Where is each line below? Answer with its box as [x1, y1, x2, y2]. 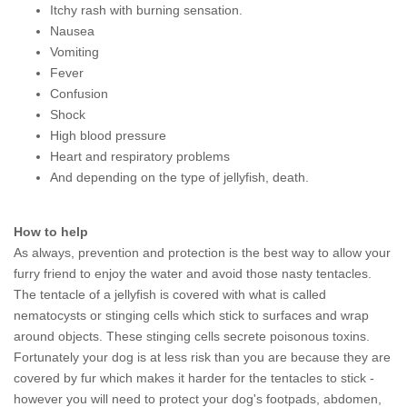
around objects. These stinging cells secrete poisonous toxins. [14, 329, 370, 343]
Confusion [50, 86, 108, 101]
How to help [14, 224, 88, 239]
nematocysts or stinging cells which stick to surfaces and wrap [14, 308, 369, 323]
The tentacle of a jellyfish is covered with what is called [14, 287, 326, 302]
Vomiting [50, 45, 99, 59]
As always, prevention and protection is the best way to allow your [14, 245, 391, 260]
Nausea [50, 24, 94, 38]
